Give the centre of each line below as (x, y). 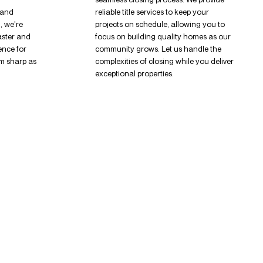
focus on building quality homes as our (163, 36)
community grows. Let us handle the (158, 48)
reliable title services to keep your (152, 11)
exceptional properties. (134, 73)
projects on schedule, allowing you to (160, 24)
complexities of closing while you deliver (164, 61)
